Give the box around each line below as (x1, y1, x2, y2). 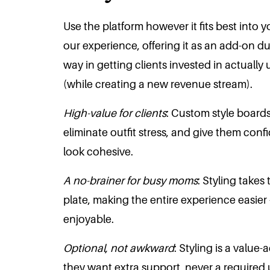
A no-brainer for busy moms (63, 174, 198, 187)
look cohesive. (63, 145, 134, 158)
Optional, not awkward (63, 242, 175, 254)
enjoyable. (63, 213, 115, 225)
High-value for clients (63, 107, 167, 119)
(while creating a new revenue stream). (63, 78, 253, 90)
